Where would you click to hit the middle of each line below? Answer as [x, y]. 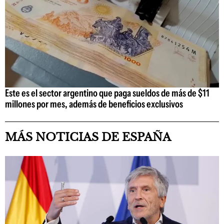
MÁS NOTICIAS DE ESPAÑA [88, 137]
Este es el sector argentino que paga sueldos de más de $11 [107, 93]
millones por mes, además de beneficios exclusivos [94, 104]
